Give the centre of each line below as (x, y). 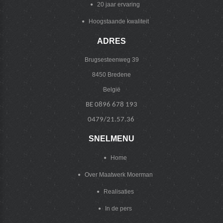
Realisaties (118, 192)
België (111, 90)
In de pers (118, 209)
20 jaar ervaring (118, 5)
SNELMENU (111, 139)
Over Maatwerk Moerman (118, 175)
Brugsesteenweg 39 (111, 60)
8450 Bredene (111, 75)
